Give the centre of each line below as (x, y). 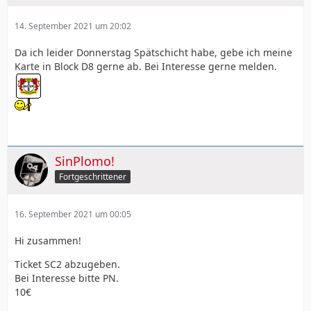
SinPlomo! (85, 161)
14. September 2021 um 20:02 (73, 26)
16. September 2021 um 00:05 (73, 214)
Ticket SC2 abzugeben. (67, 264)
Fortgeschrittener (93, 177)
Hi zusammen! (48, 240)
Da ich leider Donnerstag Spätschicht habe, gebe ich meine (153, 52)
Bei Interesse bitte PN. (67, 278)
